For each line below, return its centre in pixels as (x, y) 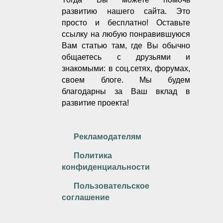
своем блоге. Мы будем (126, 80)
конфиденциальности (106, 167)
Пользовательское (112, 186)
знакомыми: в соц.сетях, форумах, (126, 69)
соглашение (86, 198)
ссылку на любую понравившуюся (126, 34)
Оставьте (169, 23)
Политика (93, 156)
